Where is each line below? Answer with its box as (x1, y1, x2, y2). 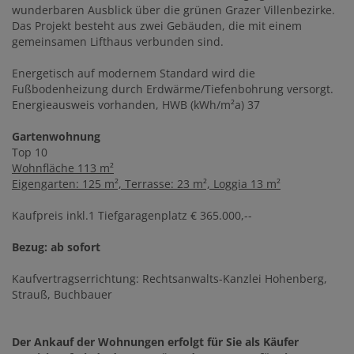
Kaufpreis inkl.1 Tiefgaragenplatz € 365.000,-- (12, 208, 252, 224)
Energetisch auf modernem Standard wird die (12, 66, 255, 81)
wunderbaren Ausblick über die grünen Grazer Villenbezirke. (12, 2, 335, 18)
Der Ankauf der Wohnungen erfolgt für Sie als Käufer (12, 334, 299, 350)
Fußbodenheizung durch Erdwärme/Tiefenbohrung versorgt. (12, 81, 333, 97)
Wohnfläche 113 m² (12, 160, 114, 176)
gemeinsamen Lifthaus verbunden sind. (12, 34, 224, 50)
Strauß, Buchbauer (12, 287, 112, 303)
